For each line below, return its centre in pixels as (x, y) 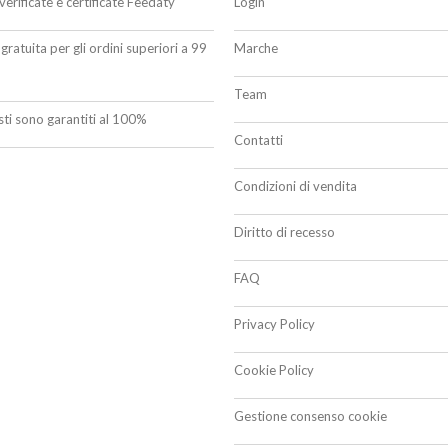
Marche (256, 47)
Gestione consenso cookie (310, 415)
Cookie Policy (274, 369)
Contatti (258, 139)
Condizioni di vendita (295, 185)
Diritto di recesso (284, 231)
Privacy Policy (274, 323)
